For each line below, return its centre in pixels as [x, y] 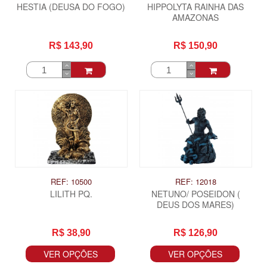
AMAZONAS [196, 18]
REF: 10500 [71, 182]
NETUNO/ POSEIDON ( [195, 194]
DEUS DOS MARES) [196, 205]
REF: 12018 [195, 182]
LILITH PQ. [71, 194]
